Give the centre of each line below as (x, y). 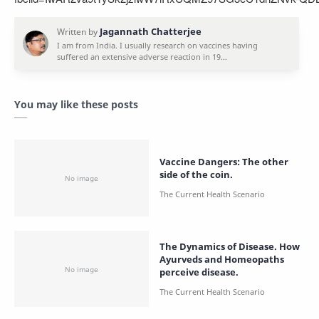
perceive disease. (199, 272)
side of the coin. (196, 174)
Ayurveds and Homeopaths (222, 259)
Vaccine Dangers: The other (224, 161)
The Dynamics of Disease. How (219, 246)
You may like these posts (76, 104)
